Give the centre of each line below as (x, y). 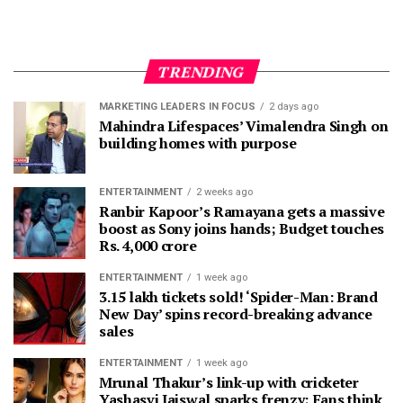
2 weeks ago (224, 193)
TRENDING (201, 72)
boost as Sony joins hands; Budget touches (242, 229)
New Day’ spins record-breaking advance (236, 314)
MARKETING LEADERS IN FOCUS (177, 107)
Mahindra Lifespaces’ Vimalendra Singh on (244, 126)
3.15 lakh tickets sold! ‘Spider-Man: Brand (238, 297)
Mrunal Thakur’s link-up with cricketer (229, 383)
